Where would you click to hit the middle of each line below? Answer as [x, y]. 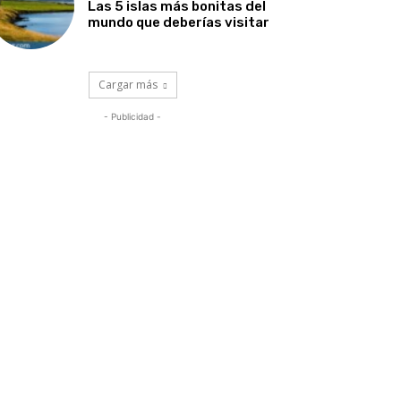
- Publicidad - [132, 117]
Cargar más [128, 85]
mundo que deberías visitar [179, 23]
